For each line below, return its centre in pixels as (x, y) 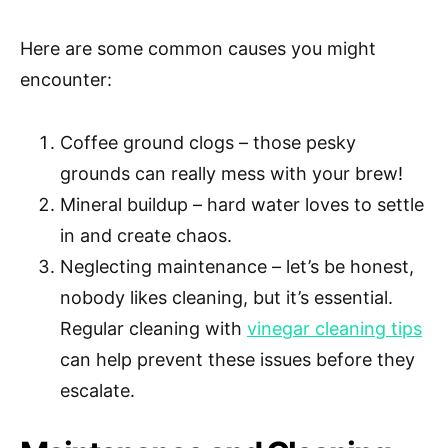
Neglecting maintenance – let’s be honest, (237, 267)
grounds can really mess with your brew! (231, 174)
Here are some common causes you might (198, 49)
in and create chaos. (146, 236)
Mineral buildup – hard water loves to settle (242, 205)
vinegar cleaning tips (334, 329)
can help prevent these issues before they (237, 360)
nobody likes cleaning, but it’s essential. (226, 298)
